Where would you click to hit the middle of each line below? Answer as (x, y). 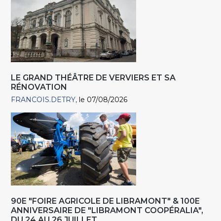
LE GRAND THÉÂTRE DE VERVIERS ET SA (93, 77)
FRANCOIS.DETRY (43, 99)
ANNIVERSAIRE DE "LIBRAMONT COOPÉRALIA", (107, 210)
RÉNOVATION (39, 87)
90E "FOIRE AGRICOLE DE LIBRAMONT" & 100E (106, 201)
